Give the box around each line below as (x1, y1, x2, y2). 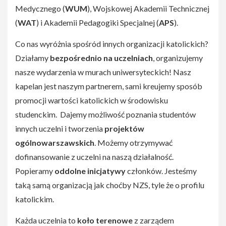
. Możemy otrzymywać (94, 138, 173, 148)
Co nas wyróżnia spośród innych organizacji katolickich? (15, 39, 208, 49)
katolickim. (15, 194, 54, 204)
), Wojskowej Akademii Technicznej (87, 4, 209, 14)
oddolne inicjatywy (54, 166, 126, 176)
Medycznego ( (15, 4, 65, 14)
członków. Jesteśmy (126, 166, 197, 176)
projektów (104, 124, 144, 134)
